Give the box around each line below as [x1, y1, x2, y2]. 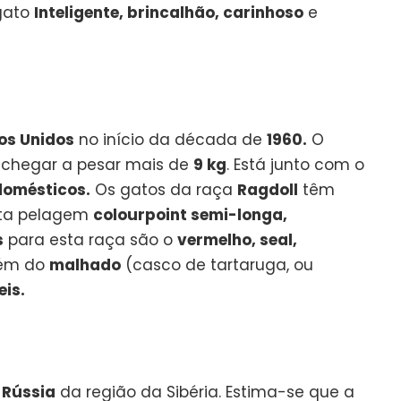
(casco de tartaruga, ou [121, 253, 313, 276]
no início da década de [74, 128, 267, 150]
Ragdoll [237, 178, 298, 200]
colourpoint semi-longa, [93, 203, 287, 226]
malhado [49, 253, 121, 276]
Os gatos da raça [90, 178, 237, 200]
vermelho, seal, [177, 228, 297, 251]
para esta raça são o [4, 228, 177, 251]
